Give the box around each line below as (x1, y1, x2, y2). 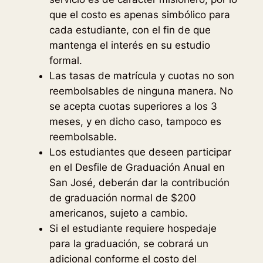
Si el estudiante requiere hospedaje (49, 222, 217, 235)
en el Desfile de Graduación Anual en (49, 161, 225, 174)
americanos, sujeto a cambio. (49, 207, 188, 220)
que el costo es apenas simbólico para (49, 9, 230, 21)
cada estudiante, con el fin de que (49, 24, 211, 36)
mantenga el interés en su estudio (49, 39, 210, 52)
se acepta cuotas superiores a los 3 (49, 100, 217, 113)
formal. (49, 55, 82, 67)
